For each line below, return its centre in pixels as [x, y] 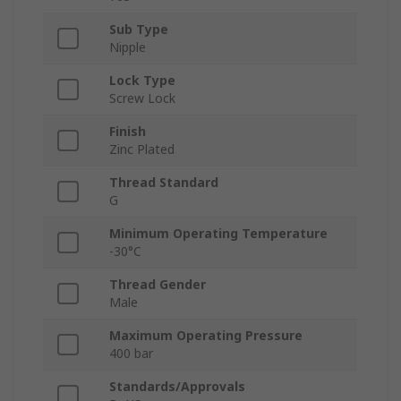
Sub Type [139, 30]
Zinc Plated [142, 149]
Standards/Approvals [177, 387]
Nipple [128, 47]
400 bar [131, 354]
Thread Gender [158, 285]
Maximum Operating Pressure [206, 336]
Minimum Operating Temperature [218, 234]
